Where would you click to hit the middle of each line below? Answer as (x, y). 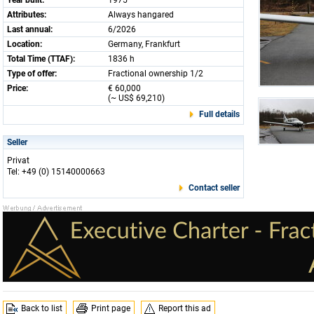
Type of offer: (32, 74)
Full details (219, 114)
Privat (18, 161)
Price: (18, 88)
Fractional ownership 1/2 (156, 74)
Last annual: (30, 29)
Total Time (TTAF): (41, 59)
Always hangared (141, 15)
